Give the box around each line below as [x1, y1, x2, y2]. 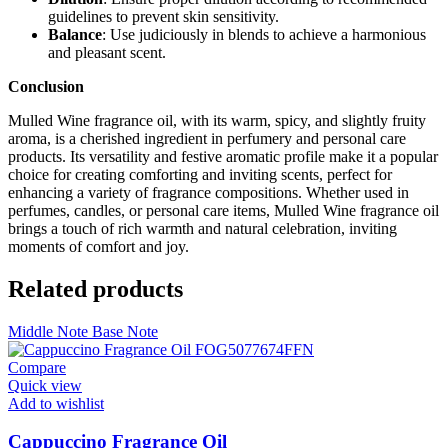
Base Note [92, 322, 158, 340]
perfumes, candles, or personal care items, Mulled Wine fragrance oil [8, 201, 439, 219]
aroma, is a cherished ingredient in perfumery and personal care [8, 129, 406, 147]
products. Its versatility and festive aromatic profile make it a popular [8, 147, 438, 165]
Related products [8, 275, 183, 302]
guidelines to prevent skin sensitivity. [48, 7, 279, 25]
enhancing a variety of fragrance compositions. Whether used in [8, 183, 409, 201]
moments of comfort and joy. [8, 237, 189, 255]
